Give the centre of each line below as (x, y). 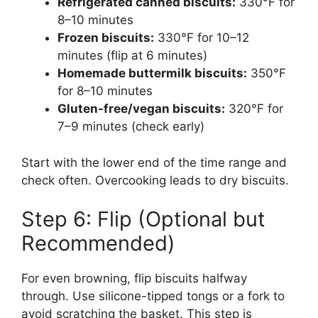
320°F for (254, 109)
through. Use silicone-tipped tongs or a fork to (153, 296)
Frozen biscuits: (106, 38)
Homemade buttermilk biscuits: (152, 73)
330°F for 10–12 (202, 38)
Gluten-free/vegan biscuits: (141, 109)
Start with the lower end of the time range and (154, 162)
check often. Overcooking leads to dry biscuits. (155, 180)
